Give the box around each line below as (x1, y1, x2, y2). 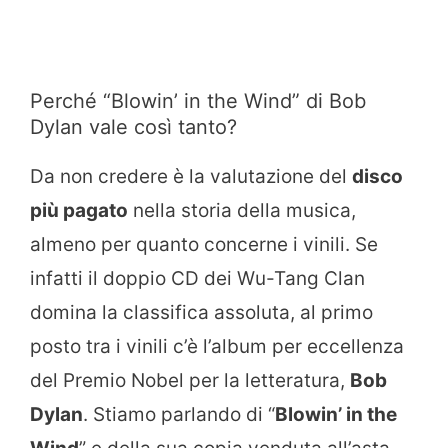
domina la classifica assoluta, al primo (30, 300, 373, 324)
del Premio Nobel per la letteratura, (30, 368, 350, 392)
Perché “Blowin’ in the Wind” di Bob (30, 88, 366, 113)
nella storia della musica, (128, 198, 356, 222)
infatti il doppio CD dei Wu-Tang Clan (30, 266, 365, 290)
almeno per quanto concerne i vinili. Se (30, 232, 378, 256)
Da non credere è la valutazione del (30, 164, 352, 188)
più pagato (30, 198, 128, 222)
